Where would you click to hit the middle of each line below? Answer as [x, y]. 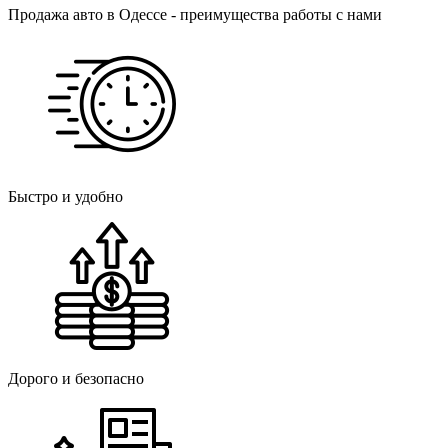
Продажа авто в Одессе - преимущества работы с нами [195, 15]
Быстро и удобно [65, 197]
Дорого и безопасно [76, 379]
